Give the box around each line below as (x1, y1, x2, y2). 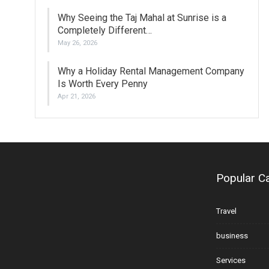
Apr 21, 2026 (57, 92, 95, 100)
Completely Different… (57, 24, 152, 36)
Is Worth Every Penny (57, 77, 148, 89)
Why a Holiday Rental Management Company (57, 65, 244, 77)
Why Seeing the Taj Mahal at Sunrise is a (57, 11, 226, 23)
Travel (216, 206, 237, 216)
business (216, 231, 248, 240)
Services (216, 255, 246, 265)
